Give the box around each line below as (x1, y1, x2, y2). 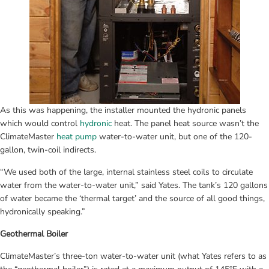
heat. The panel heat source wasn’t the (112, 117, 259, 129)
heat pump (56, 130, 97, 142)
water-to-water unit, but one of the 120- (97, 130, 252, 142)
